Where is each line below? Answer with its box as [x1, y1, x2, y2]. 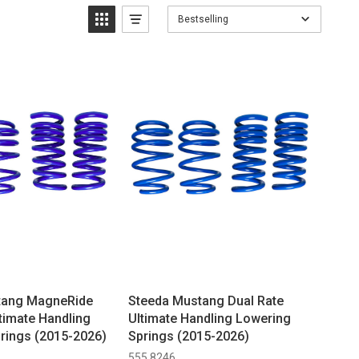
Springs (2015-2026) [127, 329, 249, 345]
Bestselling [177, 13, 228, 25]
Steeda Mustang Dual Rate [127, 293, 284, 309]
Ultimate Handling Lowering [127, 311, 291, 327]
